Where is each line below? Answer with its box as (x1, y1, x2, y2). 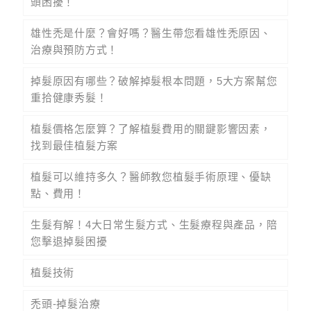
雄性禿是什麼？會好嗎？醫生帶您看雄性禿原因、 (31, 27, 271, 40)
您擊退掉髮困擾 (31, 235, 108, 248)
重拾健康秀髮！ (31, 92, 108, 104)
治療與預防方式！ (31, 44, 118, 56)
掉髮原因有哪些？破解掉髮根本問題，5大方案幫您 (31, 75, 278, 87)
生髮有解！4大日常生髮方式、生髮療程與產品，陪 (31, 219, 278, 231)
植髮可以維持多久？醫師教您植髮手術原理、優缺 (31, 171, 271, 183)
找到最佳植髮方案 (31, 140, 118, 152)
